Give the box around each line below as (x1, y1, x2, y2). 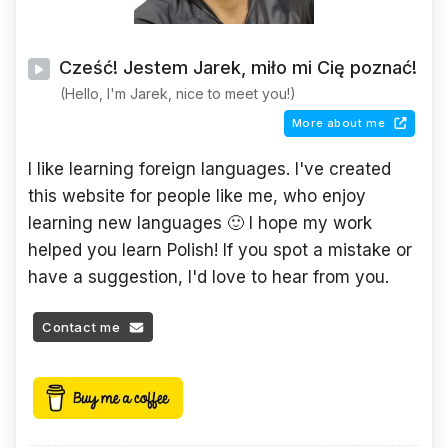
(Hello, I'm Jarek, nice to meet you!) (60, 85, 296, 103)
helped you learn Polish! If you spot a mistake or (28, 239, 412, 260)
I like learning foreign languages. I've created (28, 158, 391, 179)
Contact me (41, 318, 121, 335)
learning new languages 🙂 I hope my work (28, 212, 372, 233)
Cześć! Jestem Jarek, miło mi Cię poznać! (54, 57, 417, 79)
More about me (291, 116, 386, 131)
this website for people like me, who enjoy (28, 185, 366, 206)
